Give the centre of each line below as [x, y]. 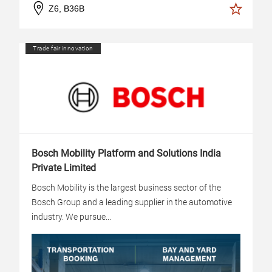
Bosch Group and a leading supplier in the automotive [132, 202]
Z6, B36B [66, 8]
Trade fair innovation [63, 48]
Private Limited [64, 168]
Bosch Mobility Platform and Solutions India [126, 153]
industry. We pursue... [71, 217]
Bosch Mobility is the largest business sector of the [126, 188]
